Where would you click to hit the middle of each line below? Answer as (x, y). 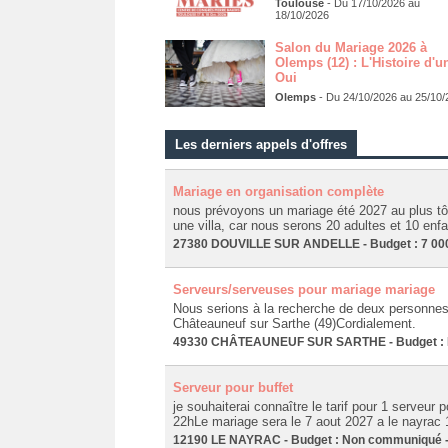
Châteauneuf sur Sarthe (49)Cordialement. (294, 323)
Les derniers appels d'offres (260, 144)
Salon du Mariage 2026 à (350, 48)
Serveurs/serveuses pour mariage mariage (303, 289)
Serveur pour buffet (232, 387)
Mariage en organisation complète (278, 191)
